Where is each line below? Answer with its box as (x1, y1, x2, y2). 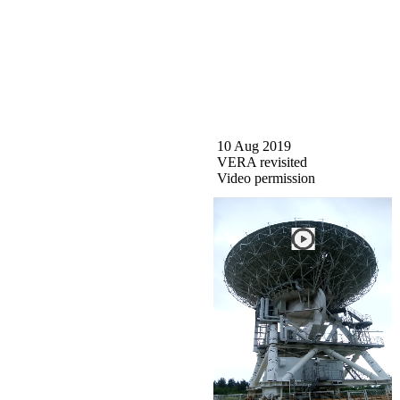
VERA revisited (213, 154, 307, 170)
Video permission (213, 170, 315, 186)
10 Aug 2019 (213, 137, 291, 154)
